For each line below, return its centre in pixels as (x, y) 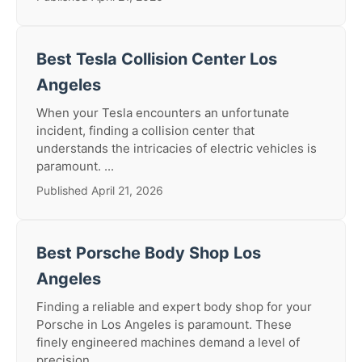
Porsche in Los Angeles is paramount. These (164, 324)
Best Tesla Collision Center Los (157, 59)
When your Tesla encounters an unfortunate (163, 113)
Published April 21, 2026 (100, 190)
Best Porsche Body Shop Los (149, 253)
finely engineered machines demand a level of (168, 342)
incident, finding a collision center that (145, 130)
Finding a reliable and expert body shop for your (174, 307)
